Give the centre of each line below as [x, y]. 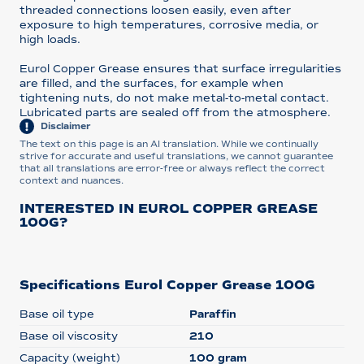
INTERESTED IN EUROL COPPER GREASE [168, 208]
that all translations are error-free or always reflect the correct [172, 168]
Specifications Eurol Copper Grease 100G [167, 285]
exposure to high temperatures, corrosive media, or [169, 24]
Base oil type [56, 314]
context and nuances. [71, 180]
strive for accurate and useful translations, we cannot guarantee [176, 156]
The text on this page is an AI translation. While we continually [169, 143]
